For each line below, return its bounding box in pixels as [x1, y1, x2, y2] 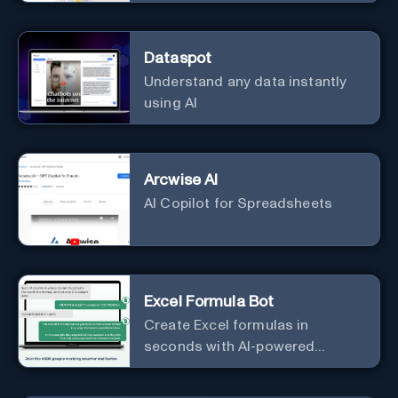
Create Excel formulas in [144, 317, 309, 332]
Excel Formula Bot [144, 293, 275, 310]
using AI [144, 95, 198, 110]
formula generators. [144, 360, 278, 375]
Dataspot [144, 50, 212, 67]
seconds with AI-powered [144, 338, 315, 354]
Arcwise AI [144, 171, 219, 188]
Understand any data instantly [144, 74, 347, 89]
